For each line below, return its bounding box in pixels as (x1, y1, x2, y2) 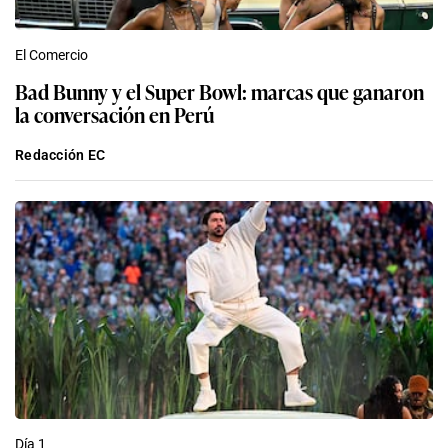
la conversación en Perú (15, 99, 214, 130)
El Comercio (15, 47, 88, 64)
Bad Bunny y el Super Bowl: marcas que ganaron (15, 76, 424, 107)
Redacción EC (15, 147, 106, 164)
